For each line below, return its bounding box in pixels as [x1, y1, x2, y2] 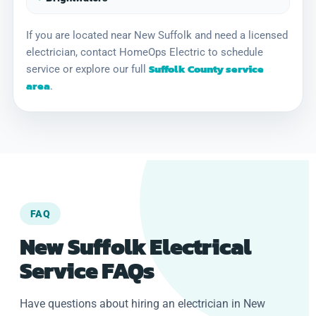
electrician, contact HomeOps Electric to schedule [26, 45, 263, 59]
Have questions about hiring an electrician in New [20, 296, 265, 310]
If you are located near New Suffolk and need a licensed [26, 28, 288, 42]
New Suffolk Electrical [20, 229, 252, 264]
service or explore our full [26, 62, 149, 75]
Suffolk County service [149, 60, 264, 77]
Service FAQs [20, 253, 154, 288]
